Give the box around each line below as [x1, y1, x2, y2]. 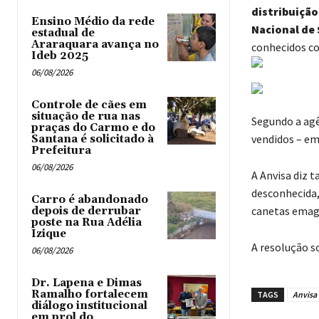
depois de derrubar [31, 204, 141, 218]
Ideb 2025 [31, 48, 88, 63]
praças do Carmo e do [31, 120, 155, 135]
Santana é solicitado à [31, 132, 154, 146]
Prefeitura [31, 143, 91, 157]
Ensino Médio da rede [31, 14, 155, 28]
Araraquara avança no [31, 37, 159, 51]
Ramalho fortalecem [31, 287, 148, 301]
